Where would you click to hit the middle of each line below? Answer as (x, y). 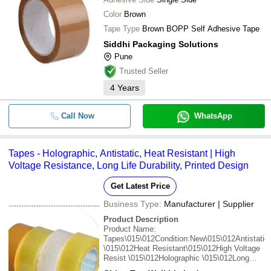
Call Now (77, 116)
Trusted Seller (144, 71)
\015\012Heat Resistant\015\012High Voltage (182, 248)
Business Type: (132, 204)
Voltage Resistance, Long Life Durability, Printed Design (129, 165)
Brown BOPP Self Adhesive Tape (201, 29)
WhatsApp (213, 116)
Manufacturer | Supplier (209, 204)
